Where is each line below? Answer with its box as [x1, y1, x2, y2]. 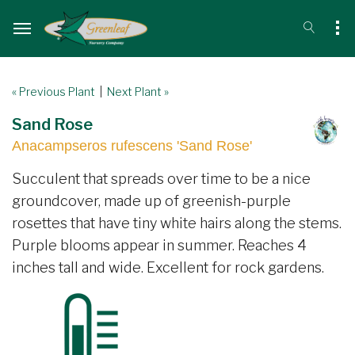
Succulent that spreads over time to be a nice [12, 170, 311, 187]
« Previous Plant [12, 85, 95, 98]
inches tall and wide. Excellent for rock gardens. [12, 259, 324, 276]
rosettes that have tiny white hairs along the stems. [12, 215, 342, 231]
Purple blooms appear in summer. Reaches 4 [12, 237, 307, 254]
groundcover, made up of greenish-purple [12, 193, 291, 209]
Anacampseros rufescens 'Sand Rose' [12, 138, 252, 154]
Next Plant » [107, 85, 169, 98]
